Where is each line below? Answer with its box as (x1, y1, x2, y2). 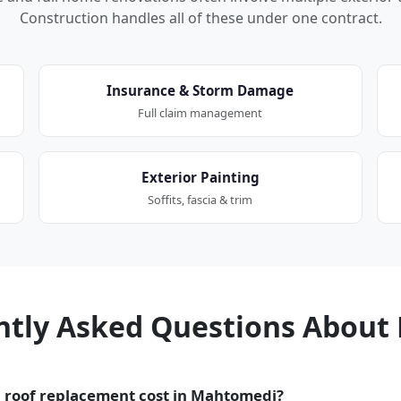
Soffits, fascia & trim (148, 191, 253, 208)
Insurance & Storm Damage (107, 81, 294, 99)
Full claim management (138, 104, 263, 121)
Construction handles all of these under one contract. (19, 7, 382, 28)
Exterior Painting (141, 167, 260, 186)
